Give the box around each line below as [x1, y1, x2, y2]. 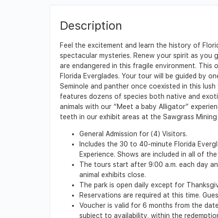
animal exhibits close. [79, 170, 146, 179]
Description [60, 18, 122, 33]
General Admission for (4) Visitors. [79, 129, 187, 138]
